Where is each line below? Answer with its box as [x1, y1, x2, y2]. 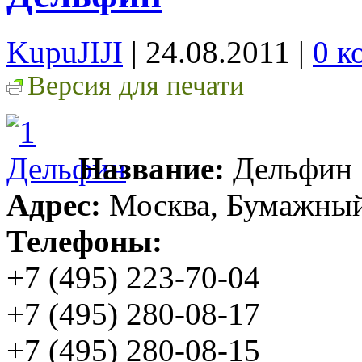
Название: [78, 150, 225, 186]
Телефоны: [6, 223, 162, 259]
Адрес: [6, 187, 101, 222]
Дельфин [225, 150, 352, 186]
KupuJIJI [6, 34, 123, 69]
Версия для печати [27, 69, 244, 100]
